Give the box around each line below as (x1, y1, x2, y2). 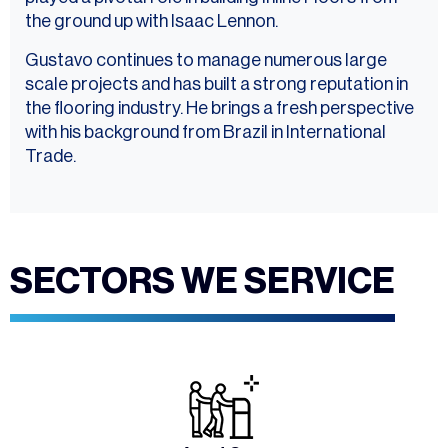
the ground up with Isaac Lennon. (25, 12, 278, 31)
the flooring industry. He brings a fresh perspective (25, 99, 414, 118)
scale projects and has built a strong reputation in (25, 75, 408, 94)
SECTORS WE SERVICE (10, 264, 395, 301)
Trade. (25, 147, 76, 166)
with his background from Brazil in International (25, 123, 386, 142)
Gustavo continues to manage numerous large (25, 51, 387, 70)
